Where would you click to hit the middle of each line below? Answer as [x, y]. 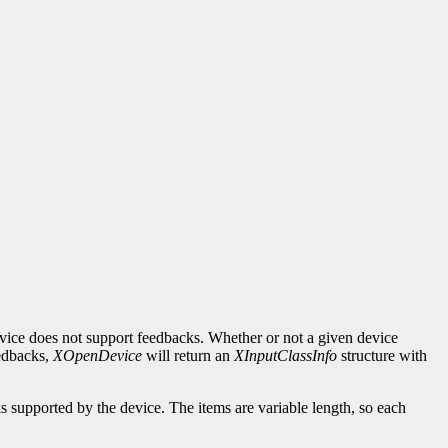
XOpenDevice [97, 356]
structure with [382, 356]
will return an [188, 356]
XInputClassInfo [285, 356]
